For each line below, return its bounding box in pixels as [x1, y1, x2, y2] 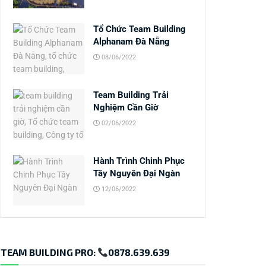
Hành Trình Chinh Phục [93, 155, 185, 166]
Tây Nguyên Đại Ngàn [93, 167, 180, 179]
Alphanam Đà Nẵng [93, 36, 170, 47]
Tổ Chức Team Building [93, 23, 186, 34]
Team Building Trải [93, 89, 169, 100]
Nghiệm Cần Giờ [93, 102, 159, 113]
